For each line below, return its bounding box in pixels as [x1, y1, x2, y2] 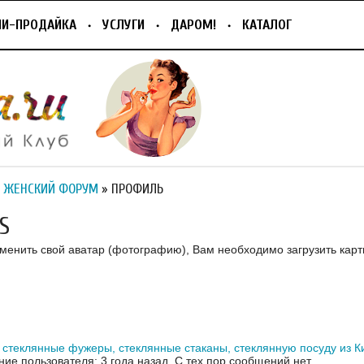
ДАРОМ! [171, 17, 216, 32]
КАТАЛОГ [242, 17, 292, 32]
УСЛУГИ [102, 17, 145, 32]
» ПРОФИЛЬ [98, 181, 163, 197]
